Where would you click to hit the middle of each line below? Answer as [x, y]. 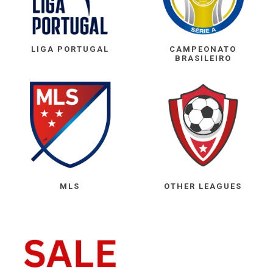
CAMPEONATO [203, 49]
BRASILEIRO [203, 58]
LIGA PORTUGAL [70, 49]
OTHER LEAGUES [203, 186]
